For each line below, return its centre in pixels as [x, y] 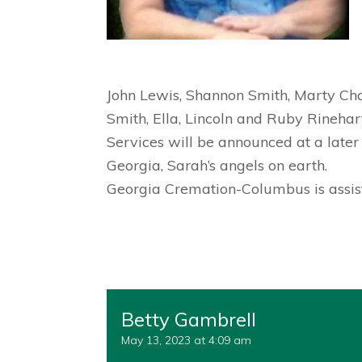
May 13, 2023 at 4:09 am [186, 340]
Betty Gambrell [189, 319]
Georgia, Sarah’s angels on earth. [217, 165]
